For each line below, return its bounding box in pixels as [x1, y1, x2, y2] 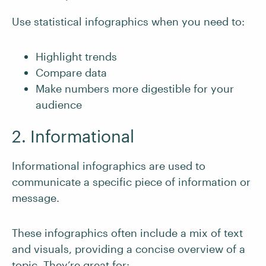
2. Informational [12, 126, 134, 146]
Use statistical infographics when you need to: [12, 15, 245, 28]
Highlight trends [36, 50, 117, 64]
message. [12, 191, 59, 205]
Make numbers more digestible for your [36, 82, 234, 96]
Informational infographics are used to [12, 159, 205, 173]
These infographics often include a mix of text [12, 226, 243, 240]
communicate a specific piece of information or [12, 175, 251, 189]
